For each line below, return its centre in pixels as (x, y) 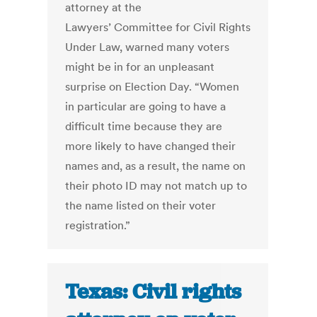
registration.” (98, 225)
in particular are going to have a (146, 106)
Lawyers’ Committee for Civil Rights (158, 27)
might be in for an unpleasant (140, 67)
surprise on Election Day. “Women (152, 87)
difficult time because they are (144, 126)
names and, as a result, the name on (156, 166)
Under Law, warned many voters (148, 47)
